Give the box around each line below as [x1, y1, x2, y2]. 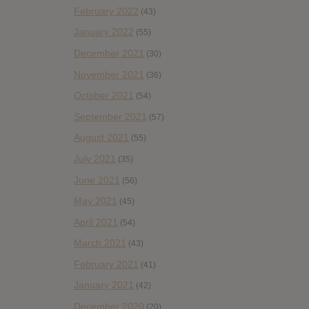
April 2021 [74, 216, 118, 228]
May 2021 [74, 195, 117, 207]
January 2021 [74, 279, 134, 291]
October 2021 [74, 90, 134, 101]
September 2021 [74, 110, 147, 122]
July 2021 [74, 152, 116, 164]
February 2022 [74, 5, 139, 17]
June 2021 [74, 174, 120, 186]
